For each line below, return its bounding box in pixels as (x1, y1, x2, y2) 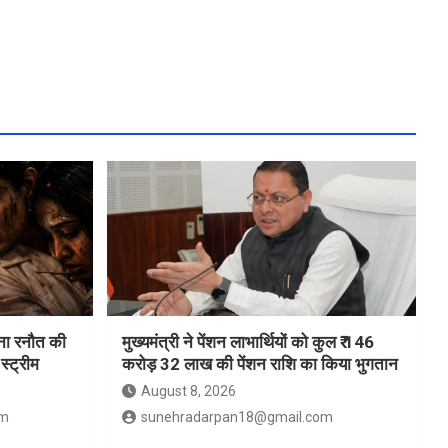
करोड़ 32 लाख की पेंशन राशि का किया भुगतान (121, 354, 398, 375)
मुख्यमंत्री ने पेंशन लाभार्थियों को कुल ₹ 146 (121, 332, 374, 353)
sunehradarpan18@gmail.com (140, 409, 333, 426)
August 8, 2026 (140, 383, 236, 400)
